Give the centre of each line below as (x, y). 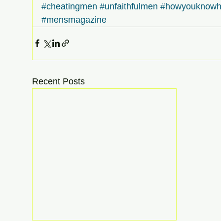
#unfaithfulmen (129, 6)
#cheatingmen (69, 6)
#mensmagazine (74, 19)
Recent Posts (58, 81)
